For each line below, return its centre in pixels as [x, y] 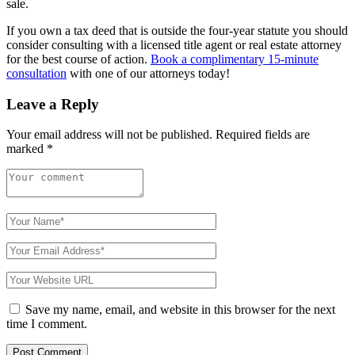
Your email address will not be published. [109, 135]
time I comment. [47, 324]
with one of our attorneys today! [148, 73]
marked [27, 149]
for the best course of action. [78, 59]
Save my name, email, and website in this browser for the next [180, 310]
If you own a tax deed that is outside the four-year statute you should [177, 30]
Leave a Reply [53, 104]
